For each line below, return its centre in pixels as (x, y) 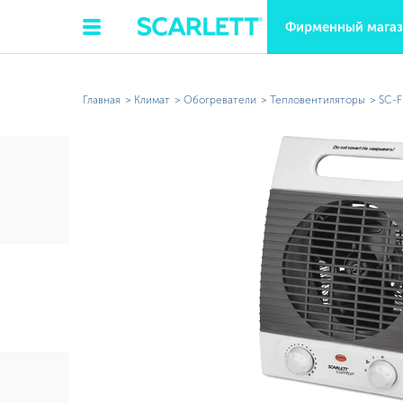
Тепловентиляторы (318, 100)
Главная (102, 100)
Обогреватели (220, 100)
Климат (152, 100)
